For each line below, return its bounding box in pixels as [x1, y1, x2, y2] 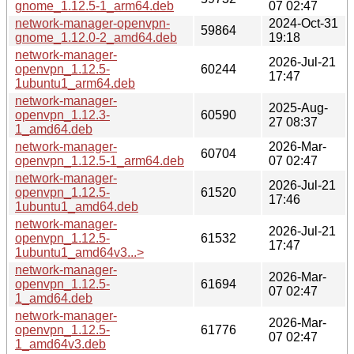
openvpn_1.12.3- [15, 107, 110, 122]
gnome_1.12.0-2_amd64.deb [15, 30, 177, 44]
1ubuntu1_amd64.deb [15, 199, 138, 213]
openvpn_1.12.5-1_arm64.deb [15, 153, 184, 168]
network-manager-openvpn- [15, 16, 170, 30]
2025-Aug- [269, 100, 328, 115]
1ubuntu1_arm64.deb [15, 76, 135, 90]
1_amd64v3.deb [15, 337, 106, 351]
